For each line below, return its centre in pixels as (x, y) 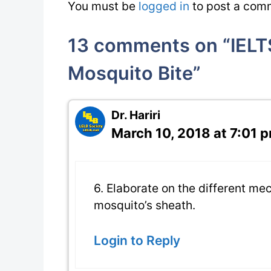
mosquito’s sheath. (145, 205)
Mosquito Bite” (134, 73)
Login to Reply (137, 240)
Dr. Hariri (136, 115)
